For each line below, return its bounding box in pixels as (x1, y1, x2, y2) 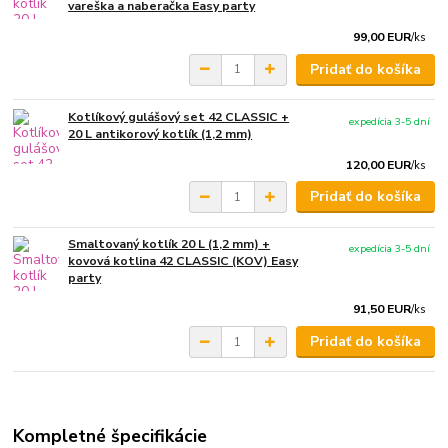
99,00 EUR (353, 29, 412, 45)
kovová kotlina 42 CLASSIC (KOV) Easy (68, 253, 299, 270)
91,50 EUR (353, 301, 412, 318)
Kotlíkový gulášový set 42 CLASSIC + (68, 108, 290, 125)
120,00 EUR (346, 156, 412, 173)
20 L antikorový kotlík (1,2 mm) (68, 125, 253, 142)
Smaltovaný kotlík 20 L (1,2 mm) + (68, 236, 271, 253)
